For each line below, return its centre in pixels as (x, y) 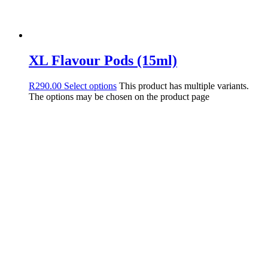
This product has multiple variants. (184, 86)
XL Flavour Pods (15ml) (103, 61)
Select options (90, 86)
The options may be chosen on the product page (119, 96)
